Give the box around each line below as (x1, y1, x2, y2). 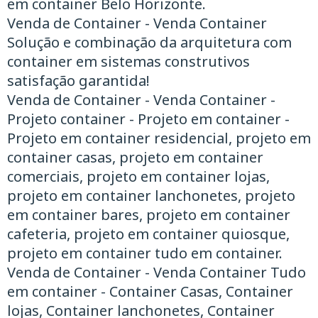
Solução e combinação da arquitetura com (7, 32, 292, 52)
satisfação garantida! (7, 70, 153, 90)
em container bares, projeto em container (7, 204, 290, 224)
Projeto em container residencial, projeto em (7, 128, 311, 148)
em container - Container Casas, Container (7, 281, 293, 301)
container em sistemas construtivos (7, 51, 250, 71)
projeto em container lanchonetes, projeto (7, 185, 295, 205)
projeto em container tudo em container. (7, 243, 283, 263)
